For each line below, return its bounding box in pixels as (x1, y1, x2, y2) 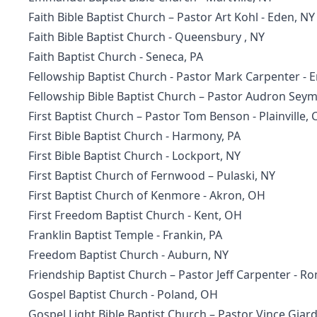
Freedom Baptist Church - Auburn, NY (28, 247, 229, 263)
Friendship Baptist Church (28, 267, 167, 282)
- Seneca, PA (137, 49, 203, 64)
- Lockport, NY (163, 148, 241, 163)
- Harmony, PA (163, 128, 241, 144)
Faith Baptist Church (28, 49, 137, 64)
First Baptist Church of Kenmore (28, 188, 200, 203)
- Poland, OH (148, 287, 218, 302)
